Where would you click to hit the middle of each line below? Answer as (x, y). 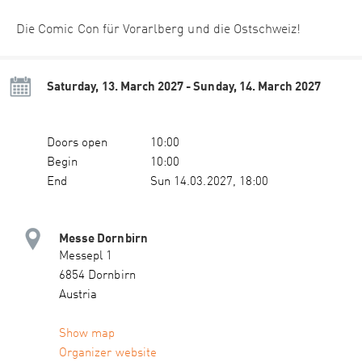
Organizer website (108, 354)
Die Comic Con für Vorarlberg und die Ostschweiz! (159, 30)
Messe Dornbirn (103, 238)
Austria (78, 296)
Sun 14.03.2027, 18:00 (210, 183)
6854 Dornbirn (97, 276)
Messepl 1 (86, 257)
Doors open (78, 144)
